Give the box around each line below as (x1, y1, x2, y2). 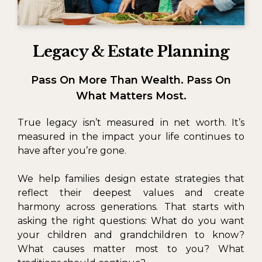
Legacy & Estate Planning (33, 42, 229, 61)
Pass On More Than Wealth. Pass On (31, 73, 231, 87)
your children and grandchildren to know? (18, 229, 244, 240)
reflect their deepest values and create (18, 187, 244, 198)
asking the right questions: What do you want (18, 215, 244, 226)
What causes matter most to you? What (18, 243, 244, 254)
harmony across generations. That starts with (18, 201, 244, 212)
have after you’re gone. (18, 144, 126, 156)
